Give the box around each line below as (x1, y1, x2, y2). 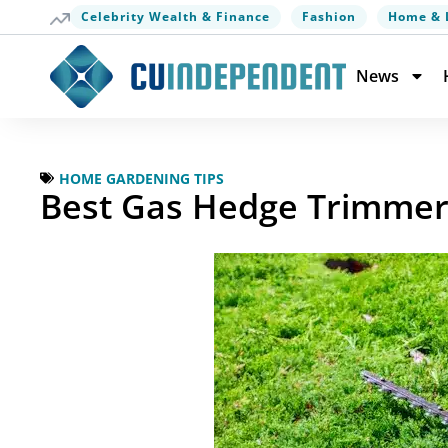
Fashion (302, 8, 356, 25)
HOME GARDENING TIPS (59, 168, 224, 188)
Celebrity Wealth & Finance (81, 8, 270, 25)
